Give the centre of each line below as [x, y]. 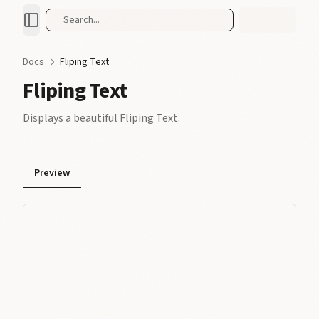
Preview [52, 173]
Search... [82, 20]
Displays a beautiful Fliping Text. [101, 118]
